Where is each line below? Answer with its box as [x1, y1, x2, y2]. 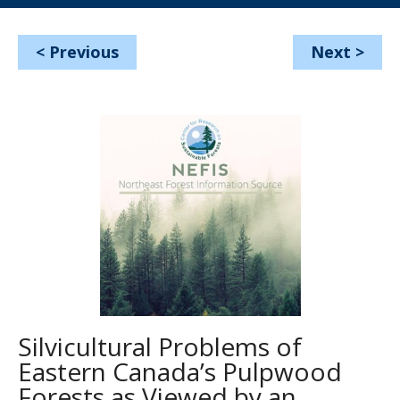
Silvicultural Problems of [18, 329, 302, 363]
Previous [49, 41, 119, 62]
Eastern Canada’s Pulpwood [18, 354, 342, 388]
